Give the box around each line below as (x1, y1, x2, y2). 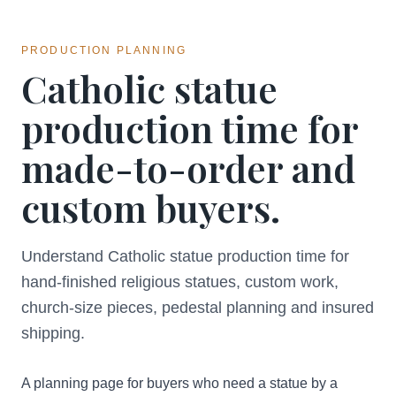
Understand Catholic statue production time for (21, 247, 349, 265)
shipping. (21, 324, 85, 342)
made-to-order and (21, 143, 355, 193)
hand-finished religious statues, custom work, (21, 273, 339, 291)
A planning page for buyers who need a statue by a (21, 376, 338, 391)
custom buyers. (21, 183, 280, 232)
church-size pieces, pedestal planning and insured (21, 299, 374, 316)
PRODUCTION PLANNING (21, 44, 187, 57)
